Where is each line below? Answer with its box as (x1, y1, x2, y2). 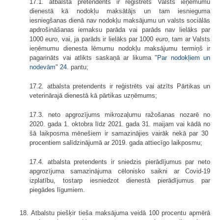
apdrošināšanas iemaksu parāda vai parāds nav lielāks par (29, 26, 210, 34)
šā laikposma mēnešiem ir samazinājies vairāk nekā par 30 (29, 130, 210, 137)
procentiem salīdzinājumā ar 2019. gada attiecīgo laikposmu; (29, 139, 202, 147)
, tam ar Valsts (167, 35, 211, 43)
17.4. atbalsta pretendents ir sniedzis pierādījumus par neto (29, 158, 210, 166)
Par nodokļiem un (157, 54, 210, 62)
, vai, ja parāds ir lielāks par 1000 (57, 35, 156, 43)
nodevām (29, 63, 55, 71)
